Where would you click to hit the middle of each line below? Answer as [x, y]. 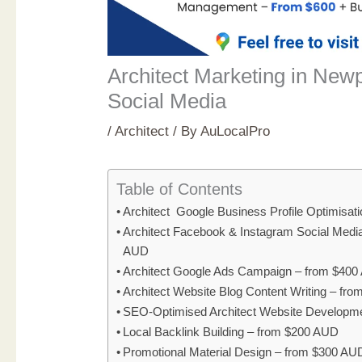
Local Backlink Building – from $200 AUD [231, 331]
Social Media [167, 101]
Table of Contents [180, 189]
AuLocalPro [236, 131]
